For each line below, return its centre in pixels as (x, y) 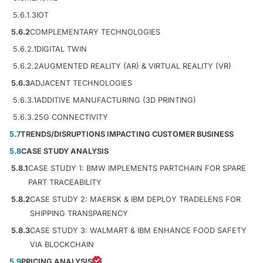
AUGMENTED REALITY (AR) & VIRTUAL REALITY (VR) (135, 66)
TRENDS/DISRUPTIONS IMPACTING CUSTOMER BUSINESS (127, 134)
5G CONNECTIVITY (73, 117)
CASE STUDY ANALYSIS (65, 151)
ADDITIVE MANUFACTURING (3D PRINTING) (116, 100)
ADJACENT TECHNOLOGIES (81, 83)
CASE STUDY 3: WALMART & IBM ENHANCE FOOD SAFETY (138, 230)
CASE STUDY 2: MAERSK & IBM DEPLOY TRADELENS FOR (135, 199)
